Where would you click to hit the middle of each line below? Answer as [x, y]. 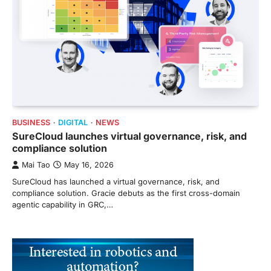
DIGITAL [73, 123]
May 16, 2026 [89, 165]
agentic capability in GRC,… [63, 205]
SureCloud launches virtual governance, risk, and [129, 136]
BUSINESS [31, 123]
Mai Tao [36, 165]
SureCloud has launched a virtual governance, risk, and [116, 182]
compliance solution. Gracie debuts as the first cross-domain [126, 193]
